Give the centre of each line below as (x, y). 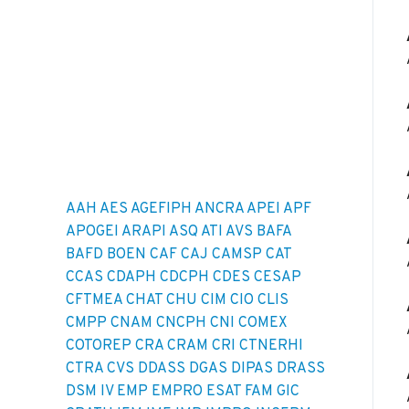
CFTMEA (94, 301)
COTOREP (99, 346)
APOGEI (92, 232)
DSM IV (89, 392)
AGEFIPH (161, 210)
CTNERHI (271, 346)
